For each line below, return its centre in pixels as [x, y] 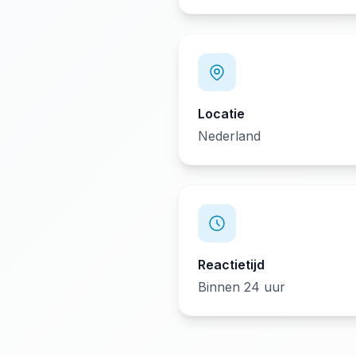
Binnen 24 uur [242, 287]
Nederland [229, 136]
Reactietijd [231, 265]
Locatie [221, 114]
